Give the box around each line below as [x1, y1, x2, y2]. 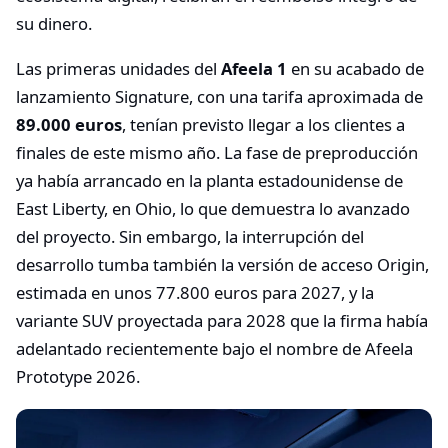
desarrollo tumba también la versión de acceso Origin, [16, 253, 429, 277]
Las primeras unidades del [16, 57, 221, 81]
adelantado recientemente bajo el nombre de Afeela [16, 337, 413, 361]
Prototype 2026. [16, 365, 140, 389]
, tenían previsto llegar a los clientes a [122, 113, 405, 137]
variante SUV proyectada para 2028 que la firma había [16, 309, 428, 333]
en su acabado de [287, 57, 424, 81]
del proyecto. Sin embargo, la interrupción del [16, 225, 364, 249]
